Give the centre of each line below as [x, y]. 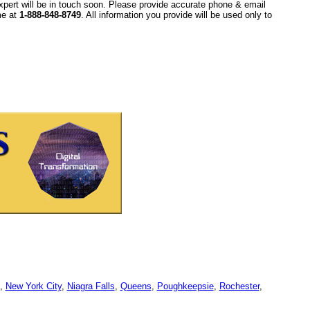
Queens [136, 286]
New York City [33, 286]
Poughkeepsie [185, 286]
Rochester [239, 286]
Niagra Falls [91, 286]
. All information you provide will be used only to [176, 15]
